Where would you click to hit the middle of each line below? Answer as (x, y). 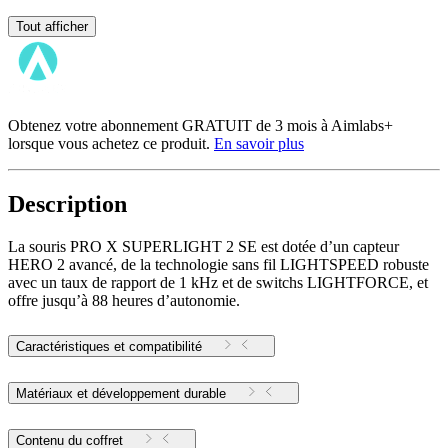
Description (67, 204)
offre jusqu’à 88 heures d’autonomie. (124, 301)
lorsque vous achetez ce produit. (111, 144)
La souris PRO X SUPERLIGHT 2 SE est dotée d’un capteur (203, 247)
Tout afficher (52, 27)
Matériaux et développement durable (121, 394)
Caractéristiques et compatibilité (109, 347)
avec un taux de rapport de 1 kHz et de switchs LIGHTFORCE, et (218, 283)
